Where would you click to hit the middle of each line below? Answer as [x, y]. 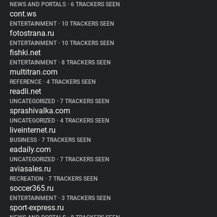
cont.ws [23, 14]
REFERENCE [26, 82]
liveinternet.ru [33, 130]
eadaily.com [30, 149]
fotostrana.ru [32, 33]
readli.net [25, 91]
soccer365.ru [32, 188]
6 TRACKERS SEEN [95, 4]
